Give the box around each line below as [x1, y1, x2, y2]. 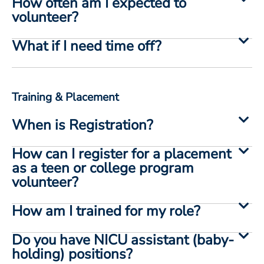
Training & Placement [12, 89, 119, 105]
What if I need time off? [12, 36, 161, 55]
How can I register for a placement [12, 144, 231, 163]
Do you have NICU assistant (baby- [12, 230, 234, 249]
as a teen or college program [12, 158, 194, 177]
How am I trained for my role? [12, 201, 200, 220]
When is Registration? [12, 115, 153, 134]
